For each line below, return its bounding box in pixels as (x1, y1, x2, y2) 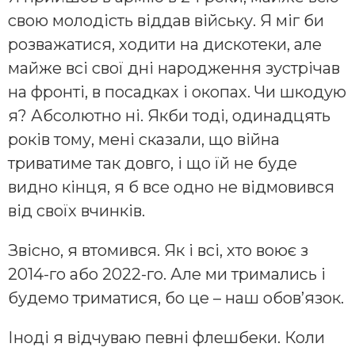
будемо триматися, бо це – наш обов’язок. (8, 288, 344, 308)
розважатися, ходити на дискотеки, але (8, 35, 322, 55)
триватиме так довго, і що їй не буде (8, 154, 297, 174)
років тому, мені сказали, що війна (8, 130, 280, 150)
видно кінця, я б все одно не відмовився (8, 177, 334, 197)
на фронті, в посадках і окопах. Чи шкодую (8, 82, 346, 102)
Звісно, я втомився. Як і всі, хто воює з (8, 241, 308, 261)
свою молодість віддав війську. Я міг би (8, 11, 324, 31)
